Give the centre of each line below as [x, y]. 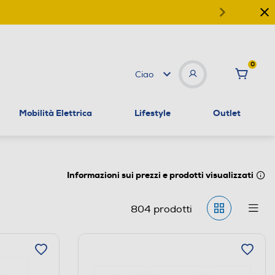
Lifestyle [152, 113]
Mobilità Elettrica [56, 113]
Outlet [227, 113]
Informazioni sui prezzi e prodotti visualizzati [160, 175]
